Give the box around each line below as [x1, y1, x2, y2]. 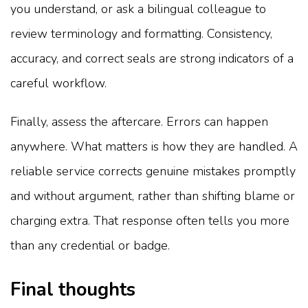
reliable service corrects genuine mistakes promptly [10, 162, 296, 179]
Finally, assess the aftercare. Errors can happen [10, 113, 268, 130]
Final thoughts [10, 276, 135, 302]
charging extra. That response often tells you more [10, 212, 289, 229]
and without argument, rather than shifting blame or [10, 187, 295, 204]
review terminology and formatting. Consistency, [10, 25, 272, 42]
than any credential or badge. [10, 236, 170, 254]
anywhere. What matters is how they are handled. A [10, 137, 298, 155]
